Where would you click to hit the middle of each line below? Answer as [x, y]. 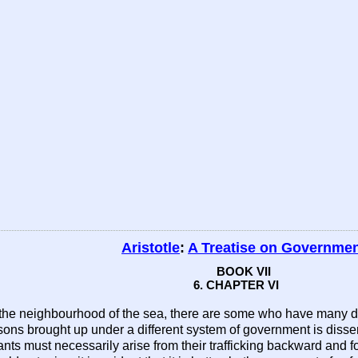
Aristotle [151, 248]
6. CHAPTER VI [236, 285]
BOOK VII [244, 271]
